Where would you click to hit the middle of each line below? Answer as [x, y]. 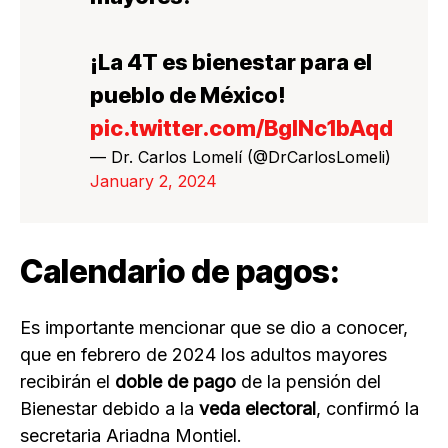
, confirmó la [367, 409]
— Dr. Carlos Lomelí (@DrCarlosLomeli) [240, 157]
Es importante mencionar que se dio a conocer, [214, 328]
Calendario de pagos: [180, 272]
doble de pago [175, 382]
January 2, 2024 [153, 181]
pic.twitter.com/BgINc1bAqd [241, 128]
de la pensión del [311, 382]
